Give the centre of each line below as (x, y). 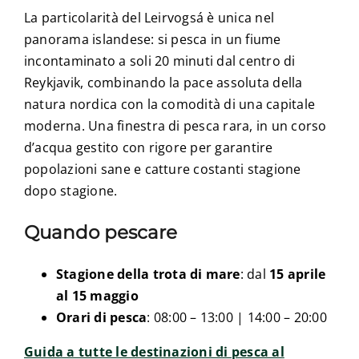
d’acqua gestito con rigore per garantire (148, 148)
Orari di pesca (101, 318)
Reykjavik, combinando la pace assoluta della (163, 83)
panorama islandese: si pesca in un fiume (152, 40)
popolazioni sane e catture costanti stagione (162, 169)
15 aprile (298, 274)
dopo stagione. (71, 191)
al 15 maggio (97, 296)
